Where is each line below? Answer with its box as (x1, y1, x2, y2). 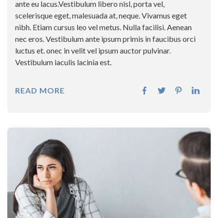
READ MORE (15, 86, 65, 95)
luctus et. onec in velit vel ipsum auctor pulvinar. (15, 46, 171, 55)
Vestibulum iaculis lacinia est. (15, 57, 111, 67)
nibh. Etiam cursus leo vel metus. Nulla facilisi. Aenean (15, 22, 192, 32)
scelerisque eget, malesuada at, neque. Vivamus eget (15, 11, 187, 20)
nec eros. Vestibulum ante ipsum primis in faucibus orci (15, 34, 196, 44)
